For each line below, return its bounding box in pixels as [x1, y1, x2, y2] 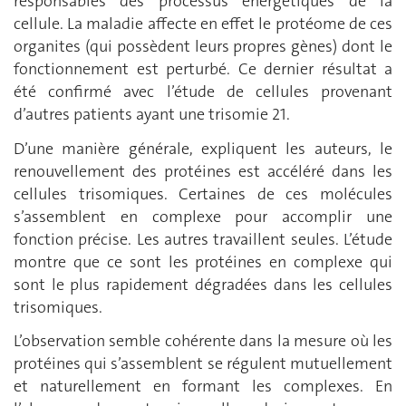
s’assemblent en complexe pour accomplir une [14, 205, 392, 227]
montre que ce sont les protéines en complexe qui [14, 250, 392, 273]
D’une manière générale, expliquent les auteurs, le [14, 137, 392, 159]
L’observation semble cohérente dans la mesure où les [14, 330, 392, 353]
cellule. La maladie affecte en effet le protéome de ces [14, 13, 392, 35]
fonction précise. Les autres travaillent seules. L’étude [14, 227, 392, 250]
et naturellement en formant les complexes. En [14, 375, 392, 398]
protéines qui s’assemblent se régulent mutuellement [14, 353, 392, 375]
